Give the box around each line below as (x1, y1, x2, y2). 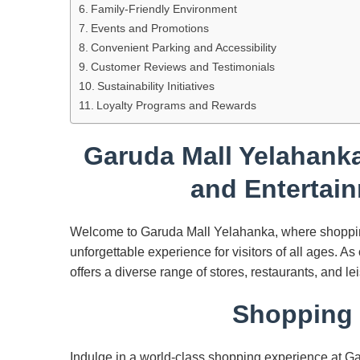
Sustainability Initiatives (96, 80, 215, 92)
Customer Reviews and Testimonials (90, 60, 275, 73)
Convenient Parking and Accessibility (90, 41, 276, 54)
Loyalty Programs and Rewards (96, 99, 256, 112)
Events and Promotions (90, 22, 209, 35)
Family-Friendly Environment (90, 2, 237, 15)
